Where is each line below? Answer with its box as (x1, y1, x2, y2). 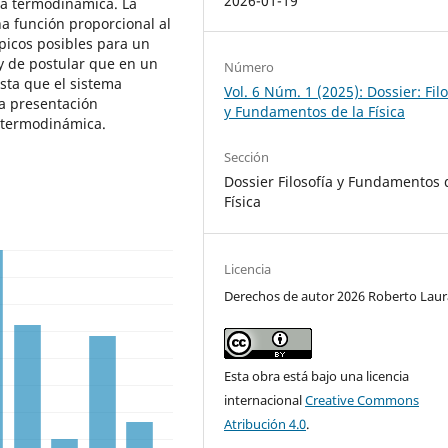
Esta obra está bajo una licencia (224, 366, 410, 385)
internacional (224, 390, 306, 409)
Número (224, 58, 275, 77)
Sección (224, 148, 270, 167)
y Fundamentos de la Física (224, 102, 406, 122)
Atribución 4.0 (224, 414, 307, 433)
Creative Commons (305, 390, 420, 409)
